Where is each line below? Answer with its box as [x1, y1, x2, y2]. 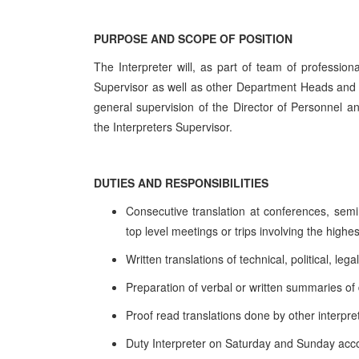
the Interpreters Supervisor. [94, 119, 232, 135]
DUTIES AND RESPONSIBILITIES [94, 175, 268, 191]
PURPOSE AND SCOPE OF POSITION [94, 30, 292, 46]
